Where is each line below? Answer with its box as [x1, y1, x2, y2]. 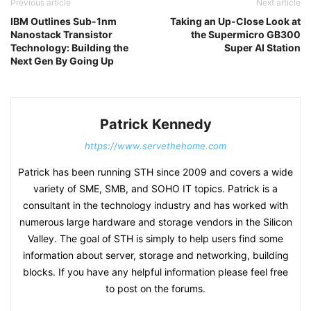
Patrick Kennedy [99, 116, 212, 133]
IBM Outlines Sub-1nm [10, 15, 117, 28]
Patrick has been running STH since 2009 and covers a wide [18, 166, 293, 178]
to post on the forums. [106, 283, 205, 295]
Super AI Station [224, 42, 301, 54]
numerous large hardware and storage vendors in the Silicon [19, 216, 292, 228]
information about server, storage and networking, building [22, 249, 289, 262]
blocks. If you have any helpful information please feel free [23, 266, 288, 278]
